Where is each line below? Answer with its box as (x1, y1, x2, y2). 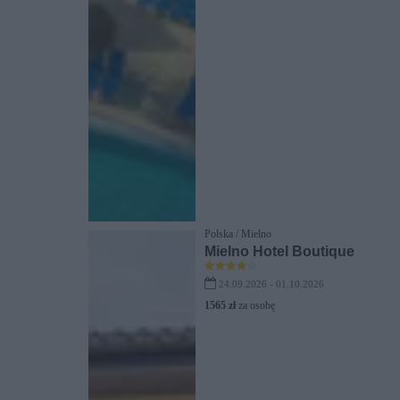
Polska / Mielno (204, 228, 271, 241)
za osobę (235, 299, 275, 312)
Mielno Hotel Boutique (204, 244, 354, 260)
